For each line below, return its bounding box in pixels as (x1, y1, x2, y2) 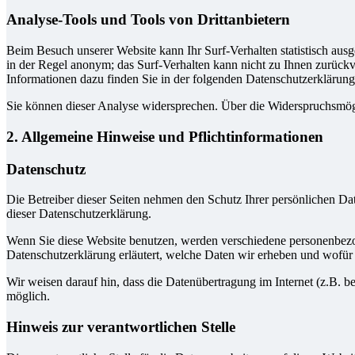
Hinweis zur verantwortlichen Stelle (6, 319, 235, 335)
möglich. (6, 289, 50, 303)
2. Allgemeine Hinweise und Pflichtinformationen (6, 128, 323, 145)
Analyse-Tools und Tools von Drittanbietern (6, 11, 290, 29)
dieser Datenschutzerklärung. (6, 207, 151, 221)
